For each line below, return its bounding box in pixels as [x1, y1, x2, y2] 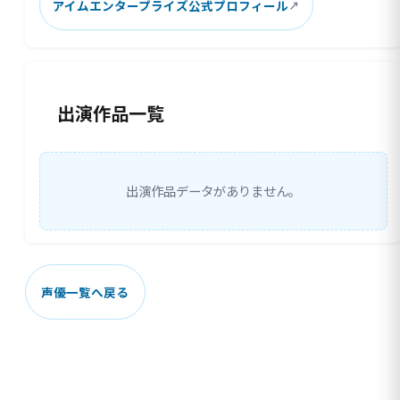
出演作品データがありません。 [126, 181, 301, 201]
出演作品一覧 [56, 100, 164, 127]
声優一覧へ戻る [41, 283, 129, 302]
